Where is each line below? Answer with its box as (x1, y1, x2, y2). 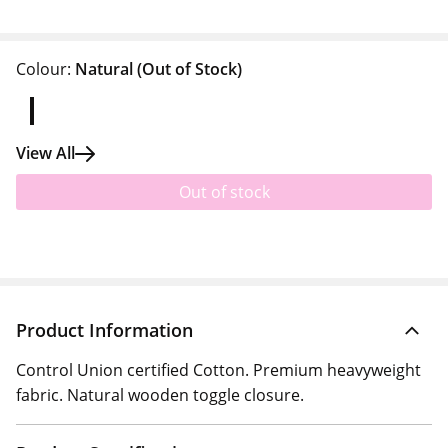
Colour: (16, 58, 71, 80)
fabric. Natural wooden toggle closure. (16, 384, 304, 406)
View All (16, 142, 75, 164)
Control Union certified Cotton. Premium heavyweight (16, 359, 421, 381)
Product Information (16, 318, 193, 342)
